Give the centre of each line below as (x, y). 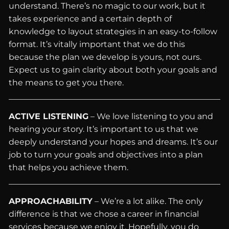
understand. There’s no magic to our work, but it (107, 6)
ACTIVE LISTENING (49, 116)
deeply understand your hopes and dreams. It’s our (113, 142)
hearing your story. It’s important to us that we (104, 129)
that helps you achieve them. (69, 167)
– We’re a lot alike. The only (148, 201)
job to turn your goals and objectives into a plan (106, 155)
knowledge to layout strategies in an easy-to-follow (113, 31)
